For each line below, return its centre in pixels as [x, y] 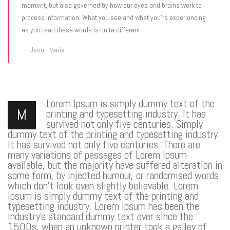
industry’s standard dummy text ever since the [100, 216]
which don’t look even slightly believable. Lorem [103, 186]
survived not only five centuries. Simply [124, 124]
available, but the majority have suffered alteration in [115, 165]
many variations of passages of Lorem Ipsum [97, 155]
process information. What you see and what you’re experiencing [114, 17]
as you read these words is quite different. [82, 30]
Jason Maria [47, 50]
